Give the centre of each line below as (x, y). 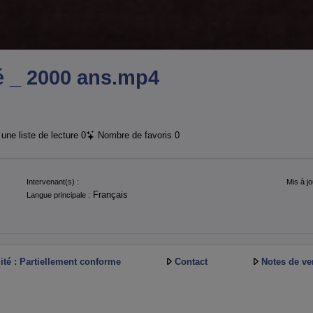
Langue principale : (58, 195)
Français (109, 195)
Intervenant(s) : (52, 182)
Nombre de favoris (135, 135)
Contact (191, 262)
